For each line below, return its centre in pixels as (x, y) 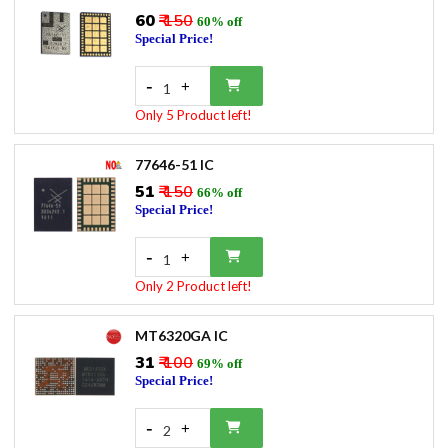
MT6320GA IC (181, 335)
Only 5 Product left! (193, 115)
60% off (219, 21)
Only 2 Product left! (193, 286)
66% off (219, 192)
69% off (219, 363)
